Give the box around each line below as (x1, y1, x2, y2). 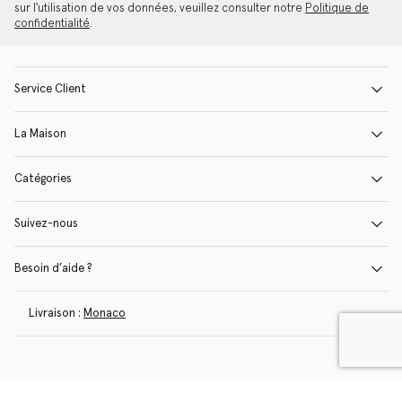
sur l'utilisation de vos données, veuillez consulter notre (14, 3, 305, 14)
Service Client (14, 83, 86, 95)
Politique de (305, 3, 369, 14)
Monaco (83, 308, 126, 319)
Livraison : (29, 308, 81, 319)
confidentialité (14, 18, 90, 30)
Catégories (14, 173, 72, 185)
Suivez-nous (14, 218, 78, 230)
